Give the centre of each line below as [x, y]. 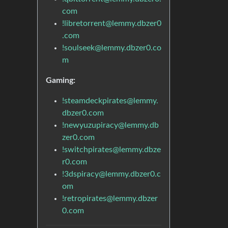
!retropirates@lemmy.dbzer [110, 199]
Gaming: [61, 81]
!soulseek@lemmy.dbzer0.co [112, 48]
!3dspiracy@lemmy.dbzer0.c [111, 174]
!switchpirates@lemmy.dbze [111, 150]
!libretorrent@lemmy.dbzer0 [112, 24]
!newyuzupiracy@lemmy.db [110, 125]
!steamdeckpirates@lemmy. [110, 101]
